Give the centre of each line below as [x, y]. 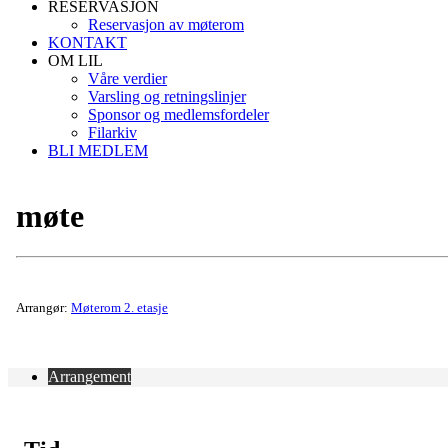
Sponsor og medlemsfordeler [178, 115]
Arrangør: [43, 308]
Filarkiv [112, 133]
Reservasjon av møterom [166, 25]
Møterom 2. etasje [119, 308]
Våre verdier [127, 79]
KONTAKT [87, 43]
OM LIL [75, 61]
